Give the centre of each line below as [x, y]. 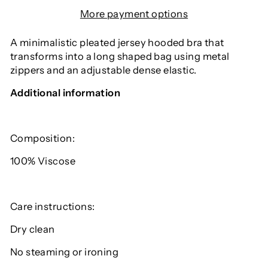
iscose [60, 161]
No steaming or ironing [65, 252]
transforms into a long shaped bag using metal [120, 57]
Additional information [66, 93]
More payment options [134, 14]
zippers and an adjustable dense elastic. [103, 70]
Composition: [42, 138]
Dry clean [33, 229]
